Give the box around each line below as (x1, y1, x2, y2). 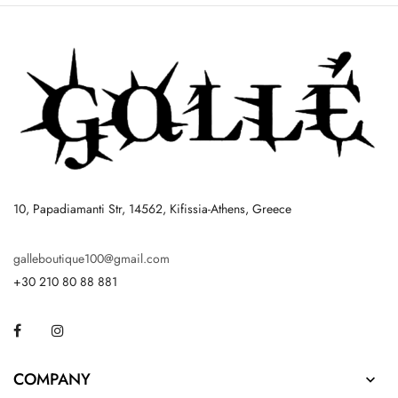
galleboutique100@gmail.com (13, 250, 170, 267)
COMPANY (13, 368, 91, 391)
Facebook (21, 321, 73, 338)
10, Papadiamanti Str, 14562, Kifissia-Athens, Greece (13, 200, 291, 218)
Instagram (64, 321, 115, 338)
